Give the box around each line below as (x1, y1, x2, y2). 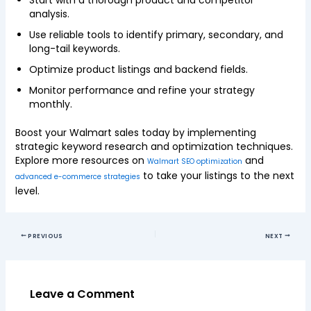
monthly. (28, 97, 72, 111)
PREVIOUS (26, 231, 63, 239)
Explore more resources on (15, 153, 147, 167)
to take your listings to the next (140, 169, 294, 183)
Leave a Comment (29, 286, 135, 302)
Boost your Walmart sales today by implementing (15, 126, 256, 140)
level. (15, 184, 40, 198)
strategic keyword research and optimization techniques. (15, 140, 293, 153)
